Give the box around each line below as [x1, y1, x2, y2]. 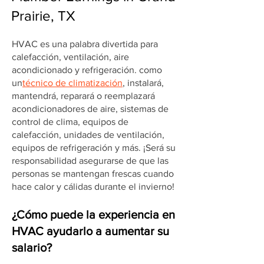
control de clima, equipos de [12, 117, 128, 127]
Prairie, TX [11, 8, 75, 24]
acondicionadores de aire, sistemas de [12, 104, 169, 114]
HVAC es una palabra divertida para [12, 39, 158, 49]
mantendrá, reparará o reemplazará [12, 91, 155, 101]
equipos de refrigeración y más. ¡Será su [12, 143, 176, 153]
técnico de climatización [22, 78, 123, 88]
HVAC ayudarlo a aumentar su [12, 225, 169, 237]
